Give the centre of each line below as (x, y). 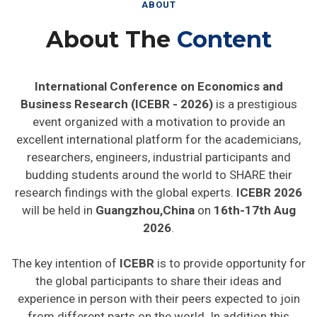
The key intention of (65, 262)
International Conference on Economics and (158, 85)
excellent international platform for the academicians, (158, 138)
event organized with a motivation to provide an (158, 120)
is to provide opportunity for (230, 262)
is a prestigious (255, 103)
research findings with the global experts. (126, 191)
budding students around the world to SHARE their (158, 173)
